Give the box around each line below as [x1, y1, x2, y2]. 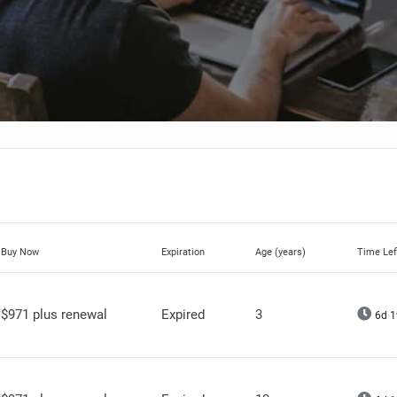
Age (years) [255, 246, 306, 258]
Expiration [161, 246, 205, 258]
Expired [161, 307, 205, 323]
